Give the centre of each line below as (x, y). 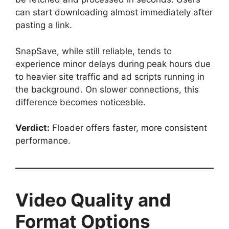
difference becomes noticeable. (81, 102)
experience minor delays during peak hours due (113, 64)
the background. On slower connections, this (107, 89)
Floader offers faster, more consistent (128, 128)
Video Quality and (93, 200)
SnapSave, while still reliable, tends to (94, 51)
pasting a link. (44, 25)
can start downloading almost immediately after (114, 13)
